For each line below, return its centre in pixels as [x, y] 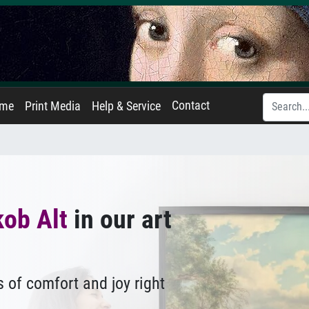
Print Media [53, 106]
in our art [120, 219]
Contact [191, 106]
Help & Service [126, 106]
